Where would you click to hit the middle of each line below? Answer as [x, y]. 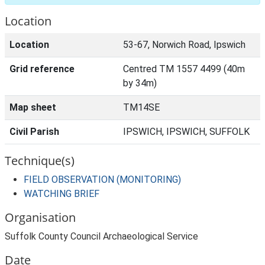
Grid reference [42, 69]
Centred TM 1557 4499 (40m [184, 69]
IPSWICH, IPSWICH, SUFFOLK [186, 132]
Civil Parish [34, 132]
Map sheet [33, 107]
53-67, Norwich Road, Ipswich [184, 45]
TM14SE [141, 107]
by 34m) [140, 83]
